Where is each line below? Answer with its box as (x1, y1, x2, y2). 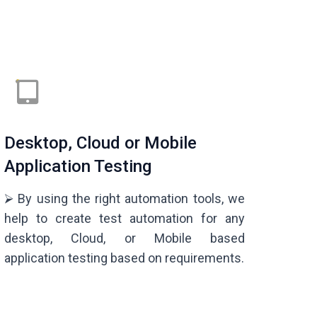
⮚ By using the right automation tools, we (4, 191, 245, 207)
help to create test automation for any (4, 211, 245, 226)
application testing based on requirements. (4, 250, 244, 266)
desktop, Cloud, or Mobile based (4, 231, 245, 246)
